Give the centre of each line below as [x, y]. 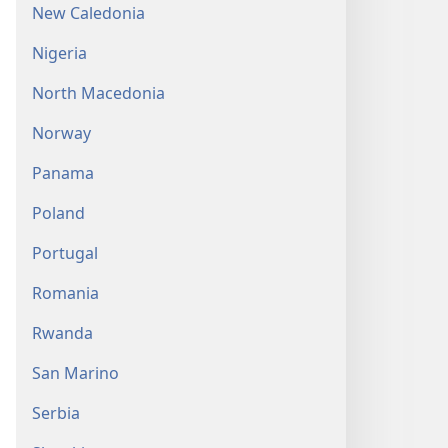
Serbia [56, 413]
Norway [61, 133]
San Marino [75, 373]
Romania [65, 293]
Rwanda [62, 333]
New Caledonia [88, 13]
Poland [58, 213]
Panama [63, 173]
